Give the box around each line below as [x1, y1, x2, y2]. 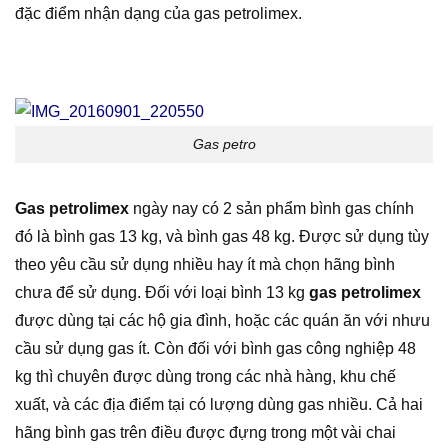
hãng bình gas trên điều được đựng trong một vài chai [15, 423, 396, 441]
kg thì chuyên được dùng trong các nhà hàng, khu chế [15, 367, 396, 385]
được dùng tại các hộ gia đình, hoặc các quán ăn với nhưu [15, 311, 430, 329]
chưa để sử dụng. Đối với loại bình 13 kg [15, 283, 309, 301]
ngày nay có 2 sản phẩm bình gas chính [129, 199, 414, 217]
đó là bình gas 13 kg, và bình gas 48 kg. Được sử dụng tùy [15, 227, 429, 245]
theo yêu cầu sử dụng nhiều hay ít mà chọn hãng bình [15, 255, 395, 273]
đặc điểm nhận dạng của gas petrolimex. [15, 5, 302, 22]
